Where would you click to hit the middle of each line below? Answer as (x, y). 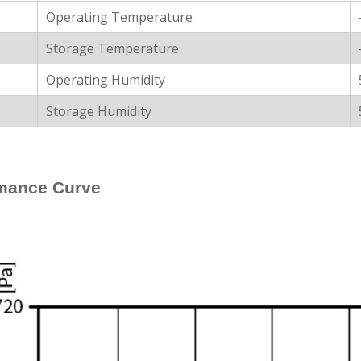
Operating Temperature (119, 17)
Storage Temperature (112, 49)
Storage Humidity (99, 112)
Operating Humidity (106, 80)
